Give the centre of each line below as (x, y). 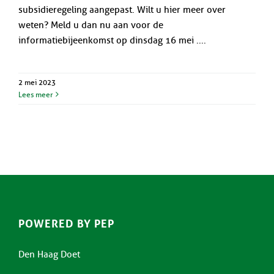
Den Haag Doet (49, 254)
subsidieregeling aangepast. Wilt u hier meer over (122, 9)
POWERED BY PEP (66, 224)
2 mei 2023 (37, 82)
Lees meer (35, 94)
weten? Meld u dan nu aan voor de (91, 25)
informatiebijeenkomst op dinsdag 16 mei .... (112, 40)
